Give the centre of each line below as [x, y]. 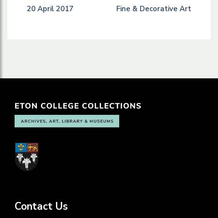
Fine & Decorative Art [154, 9]
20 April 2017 [50, 9]
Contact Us [41, 207]
